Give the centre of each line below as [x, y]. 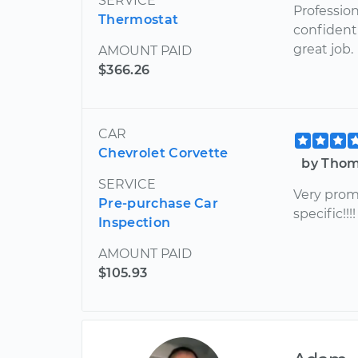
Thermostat [139, 19]
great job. [324, 49]
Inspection [135, 222]
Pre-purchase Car [159, 203]
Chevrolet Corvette [163, 153]
